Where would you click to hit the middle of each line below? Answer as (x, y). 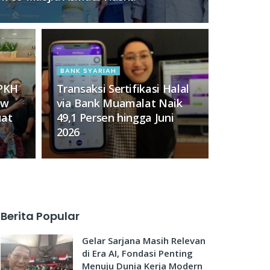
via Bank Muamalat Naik (119, 103)
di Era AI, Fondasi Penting (137, 253)
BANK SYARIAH (88, 71)
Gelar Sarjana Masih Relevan (144, 240)
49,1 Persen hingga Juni (115, 118)
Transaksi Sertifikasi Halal (123, 89)
